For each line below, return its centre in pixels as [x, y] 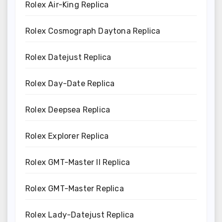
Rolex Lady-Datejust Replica [80, 215]
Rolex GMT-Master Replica [75, 188]
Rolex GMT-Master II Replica [78, 162]
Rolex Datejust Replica [68, 57]
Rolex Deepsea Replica [68, 110]
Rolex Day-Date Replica [70, 83]
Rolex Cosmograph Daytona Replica [93, 31]
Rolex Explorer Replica [67, 136]
